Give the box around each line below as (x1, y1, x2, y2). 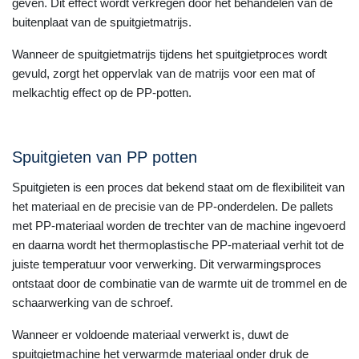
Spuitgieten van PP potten (12, 148, 197, 166)
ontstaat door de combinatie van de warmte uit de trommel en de (12, 276, 347, 290)
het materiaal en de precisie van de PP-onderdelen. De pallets (12, 200, 333, 213)
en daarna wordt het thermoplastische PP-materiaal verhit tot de (12, 238, 344, 252)
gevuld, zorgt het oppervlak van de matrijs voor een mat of (12, 67, 315, 80)
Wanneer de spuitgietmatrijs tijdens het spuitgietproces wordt (12, 47, 327, 61)
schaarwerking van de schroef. (12, 296, 173, 309)
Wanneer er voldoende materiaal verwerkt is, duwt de (12, 328, 288, 341)
